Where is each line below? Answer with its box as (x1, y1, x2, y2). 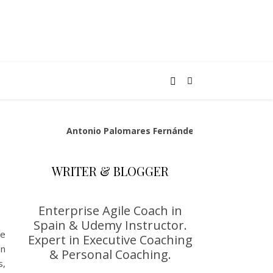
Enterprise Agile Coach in (38, 202, 182, 219)
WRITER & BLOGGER (52, 163, 169, 179)
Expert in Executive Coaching (28, 232, 193, 248)
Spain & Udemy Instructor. (34, 217, 187, 233)
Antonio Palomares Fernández (66, 125, 199, 136)
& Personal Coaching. (49, 246, 171, 263)
